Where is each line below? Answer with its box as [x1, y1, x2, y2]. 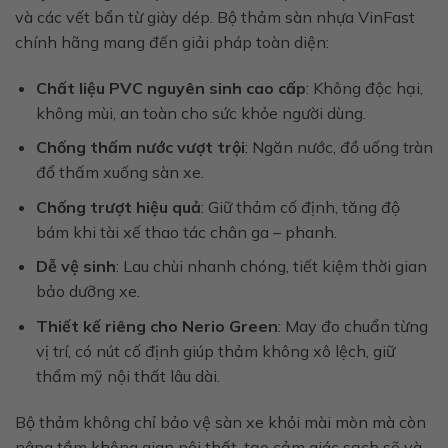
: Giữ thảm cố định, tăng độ [200, 196, 400, 217]
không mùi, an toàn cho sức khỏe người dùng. [35, 102, 366, 123]
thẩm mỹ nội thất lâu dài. [35, 366, 220, 387]
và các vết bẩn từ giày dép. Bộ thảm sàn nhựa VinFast [15, 6, 415, 27]
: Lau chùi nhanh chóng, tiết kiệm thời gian [115, 256, 427, 277]
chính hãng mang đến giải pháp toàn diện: [15, 31, 329, 52]
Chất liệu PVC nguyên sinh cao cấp [35, 77, 306, 98]
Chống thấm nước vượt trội [35, 137, 245, 158]
